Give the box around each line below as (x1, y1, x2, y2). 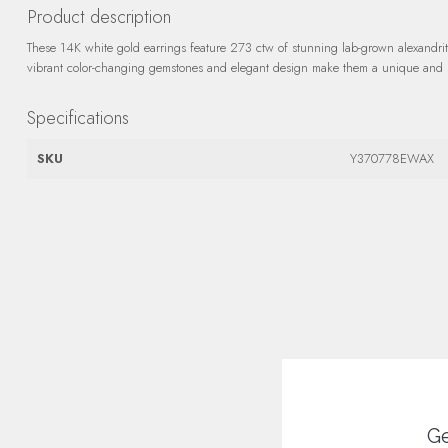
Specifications (27, 105, 129, 131)
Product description (27, 4, 171, 30)
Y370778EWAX (349, 149, 434, 168)
